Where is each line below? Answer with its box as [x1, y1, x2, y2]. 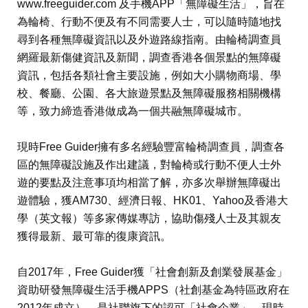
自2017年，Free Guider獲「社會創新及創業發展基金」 [17, 266, 287, 278]
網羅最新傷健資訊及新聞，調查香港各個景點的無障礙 [17, 52, 281, 63]
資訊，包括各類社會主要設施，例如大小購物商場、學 [17, 69, 281, 81]
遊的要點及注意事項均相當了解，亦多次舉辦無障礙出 [17, 177, 281, 188]
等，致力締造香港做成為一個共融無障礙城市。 [17, 105, 248, 117]
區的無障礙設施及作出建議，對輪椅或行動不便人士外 [17, 159, 281, 170]
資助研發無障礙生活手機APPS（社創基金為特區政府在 [17, 284, 289, 296]
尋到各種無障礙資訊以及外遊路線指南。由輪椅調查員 [17, 34, 281, 45]
